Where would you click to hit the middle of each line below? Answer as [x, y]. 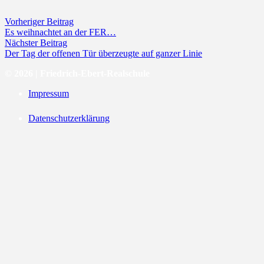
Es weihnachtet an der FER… [60, 32]
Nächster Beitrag [36, 43]
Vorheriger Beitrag [39, 22]
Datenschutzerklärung [69, 118]
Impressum [49, 94]
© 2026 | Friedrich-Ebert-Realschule [77, 74]
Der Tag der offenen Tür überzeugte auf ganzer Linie [103, 54]
